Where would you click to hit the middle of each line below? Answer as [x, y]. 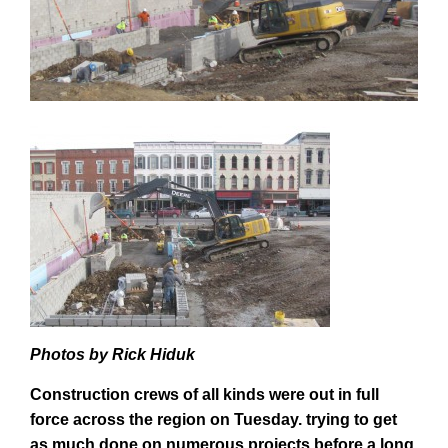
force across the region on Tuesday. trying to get [213, 420]
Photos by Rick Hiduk [112, 355]
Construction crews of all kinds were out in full [204, 395]
